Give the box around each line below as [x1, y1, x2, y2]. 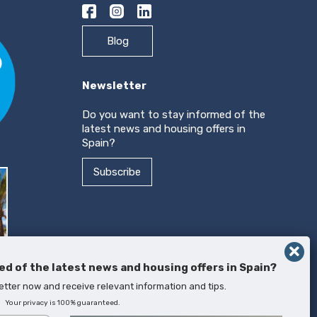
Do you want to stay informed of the [82, 108, 265, 121]
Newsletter [82, 79, 146, 92]
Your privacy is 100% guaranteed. [4, 299, 120, 307]
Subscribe [93, 165, 141, 178]
